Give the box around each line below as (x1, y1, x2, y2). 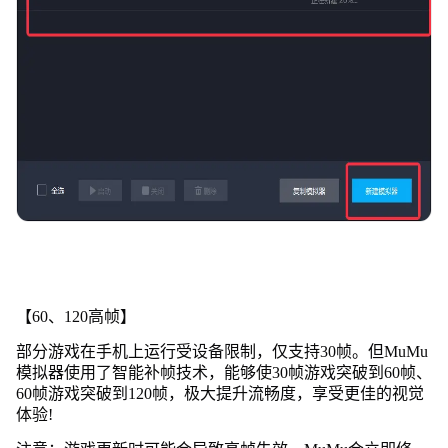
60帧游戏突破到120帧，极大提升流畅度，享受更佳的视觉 (15, 384, 424, 402)
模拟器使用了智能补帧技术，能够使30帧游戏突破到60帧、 (15, 363, 432, 381)
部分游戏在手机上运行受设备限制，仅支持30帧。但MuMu (15, 342, 428, 360)
